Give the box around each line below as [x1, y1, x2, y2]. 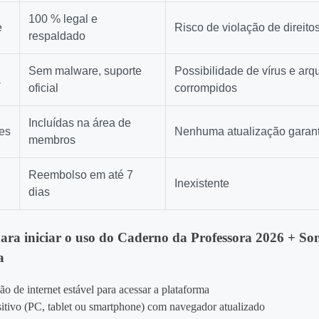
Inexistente [174, 177, 230, 189]
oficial [28, 82, 59, 94]
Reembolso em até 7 [28, 169, 134, 181]
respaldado [28, 30, 86, 42]
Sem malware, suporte [28, 65, 142, 77]
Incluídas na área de [28, 117, 132, 129]
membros [28, 134, 76, 146]
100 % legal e [28, 13, 98, 25]
